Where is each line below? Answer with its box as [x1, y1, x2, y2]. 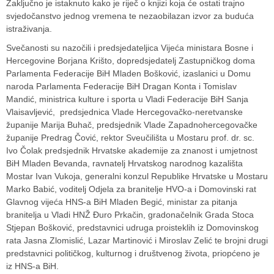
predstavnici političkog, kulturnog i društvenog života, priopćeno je [6, 248, 260, 258]
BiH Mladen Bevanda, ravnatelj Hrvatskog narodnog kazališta [6, 158, 243, 168]
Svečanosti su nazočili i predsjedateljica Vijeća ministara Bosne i [6, 42, 253, 53]
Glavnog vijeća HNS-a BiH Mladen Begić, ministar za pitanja [6, 196, 237, 207]
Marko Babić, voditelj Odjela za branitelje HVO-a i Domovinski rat [6, 183, 256, 194]
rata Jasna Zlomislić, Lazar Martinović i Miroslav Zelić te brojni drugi [6, 235, 268, 245]
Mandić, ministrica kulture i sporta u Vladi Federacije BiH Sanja [6, 94, 248, 104]
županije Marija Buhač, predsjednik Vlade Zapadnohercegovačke [6, 119, 257, 130]
